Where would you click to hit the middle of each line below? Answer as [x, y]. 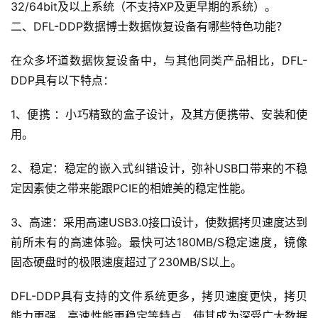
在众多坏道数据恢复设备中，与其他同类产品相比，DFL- [159, 61]
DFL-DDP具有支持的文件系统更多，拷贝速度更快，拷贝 [159, 296]
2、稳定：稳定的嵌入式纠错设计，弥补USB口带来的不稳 [159, 169]
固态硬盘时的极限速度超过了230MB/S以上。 [126, 262]
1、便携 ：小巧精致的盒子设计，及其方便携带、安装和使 [159, 115]
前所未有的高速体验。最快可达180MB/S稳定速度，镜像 [159, 242]
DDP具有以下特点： [62, 81]
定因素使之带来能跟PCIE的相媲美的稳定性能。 [131, 188]
